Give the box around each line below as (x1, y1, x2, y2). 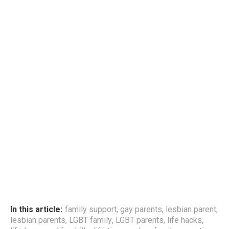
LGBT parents (116, 215, 164, 225)
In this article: (10, 204, 62, 214)
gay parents (120, 204, 162, 214)
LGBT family (69, 215, 112, 225)
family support (65, 204, 117, 214)
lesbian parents (10, 215, 65, 225)
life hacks (167, 215, 202, 225)
